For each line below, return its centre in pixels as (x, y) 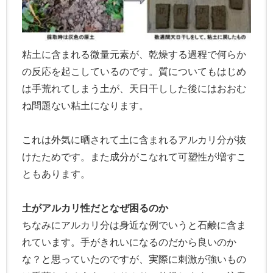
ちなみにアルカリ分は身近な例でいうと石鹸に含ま (134, 225)
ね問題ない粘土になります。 (85, 106)
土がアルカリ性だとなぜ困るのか (95, 208)
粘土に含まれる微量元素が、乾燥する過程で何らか (134, 55)
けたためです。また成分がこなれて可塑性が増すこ (134, 157)
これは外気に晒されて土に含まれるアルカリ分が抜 (134, 140)
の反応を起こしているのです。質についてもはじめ (134, 72)
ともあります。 (56, 174)
